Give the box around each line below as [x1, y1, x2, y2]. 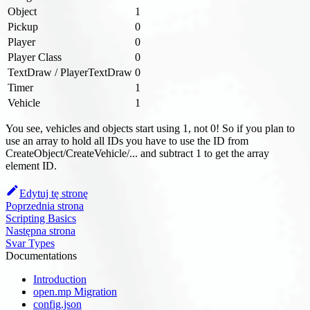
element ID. [6, 159, 57, 172]
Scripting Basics [6, 212, 76, 224]
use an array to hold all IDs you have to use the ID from [6, 134, 248, 147]
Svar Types [6, 237, 55, 249]
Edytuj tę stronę [19, 187, 88, 199]
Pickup [8, 20, 38, 33]
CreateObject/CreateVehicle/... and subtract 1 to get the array [6, 147, 269, 159]
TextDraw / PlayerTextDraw [8, 66, 132, 78]
